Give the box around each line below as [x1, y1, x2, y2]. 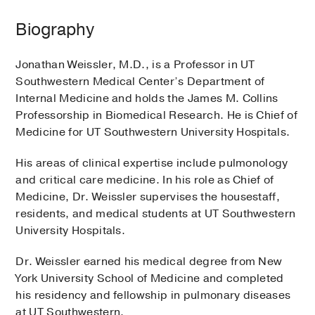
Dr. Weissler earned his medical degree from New [15, 254, 283, 270]
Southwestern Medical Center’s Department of [15, 74, 265, 90]
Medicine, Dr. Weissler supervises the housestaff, [15, 189, 281, 205]
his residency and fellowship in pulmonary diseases [15, 288, 291, 304]
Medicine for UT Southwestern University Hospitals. [15, 124, 290, 141]
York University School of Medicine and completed [15, 271, 284, 287]
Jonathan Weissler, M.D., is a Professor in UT [15, 57, 255, 73]
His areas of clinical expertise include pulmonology [15, 155, 288, 172]
